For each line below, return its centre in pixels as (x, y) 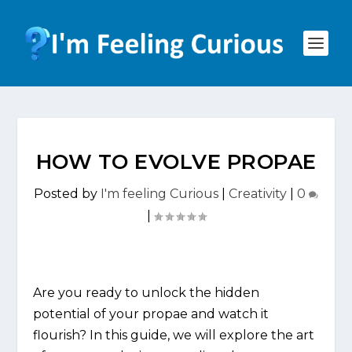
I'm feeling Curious (159, 194)
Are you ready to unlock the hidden (147, 293)
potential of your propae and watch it (151, 314)
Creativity (258, 194)
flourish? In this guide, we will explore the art (174, 335)
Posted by (67, 194)
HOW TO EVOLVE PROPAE (176, 162)
